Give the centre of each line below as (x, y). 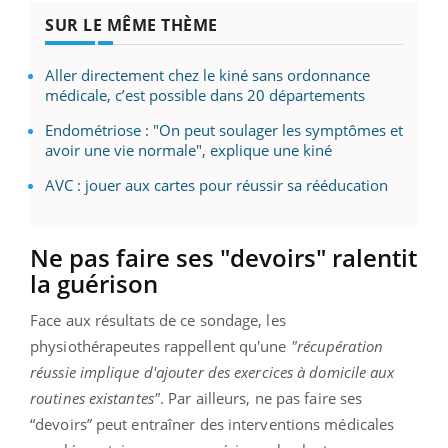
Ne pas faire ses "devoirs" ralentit (223, 257)
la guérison (94, 283)
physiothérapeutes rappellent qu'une (160, 345)
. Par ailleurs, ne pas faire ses (261, 397)
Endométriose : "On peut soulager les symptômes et (224, 129)
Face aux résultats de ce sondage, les (158, 319)
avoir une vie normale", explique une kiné (188, 149)
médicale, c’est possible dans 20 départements (205, 94)
